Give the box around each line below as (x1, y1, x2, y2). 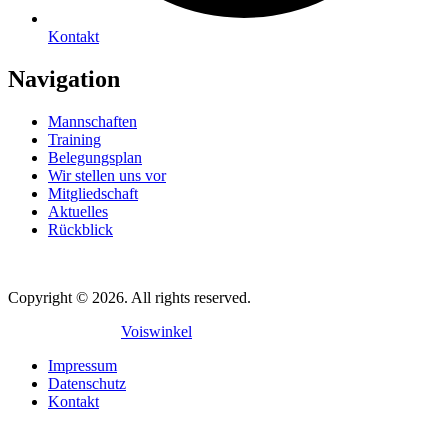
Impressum (48, 356, 117, 374)
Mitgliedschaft (48, 184, 138, 202)
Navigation (8, 65, 120, 92)
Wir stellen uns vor (48, 166, 166, 184)
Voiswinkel (121, 322, 192, 340)
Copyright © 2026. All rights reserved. (8, 288, 251, 306)
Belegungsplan (48, 148, 142, 166)
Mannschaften (48, 112, 137, 130)
